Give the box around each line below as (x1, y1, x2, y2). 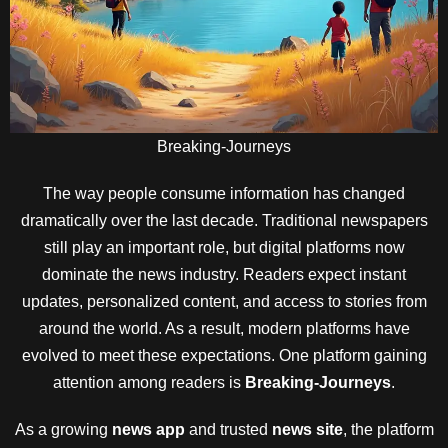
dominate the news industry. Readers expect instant (42, 266, 406, 283)
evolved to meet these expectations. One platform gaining (21, 347, 427, 364)
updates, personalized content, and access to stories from (21, 293, 427, 310)
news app (111, 421, 185, 438)
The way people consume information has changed (43, 185, 405, 202)
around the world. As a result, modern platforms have (38, 320, 410, 337)
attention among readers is (53, 374, 245, 391)
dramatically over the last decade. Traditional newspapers (20, 212, 428, 229)
